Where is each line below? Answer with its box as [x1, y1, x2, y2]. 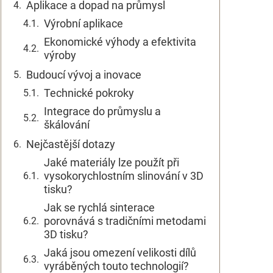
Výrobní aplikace [44, 17, 123, 30]
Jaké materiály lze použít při [44, 156, 179, 169]
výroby [44, 49, 76, 62]
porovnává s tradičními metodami [44, 214, 206, 227]
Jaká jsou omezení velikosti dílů [44, 246, 196, 259]
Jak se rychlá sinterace [44, 201, 155, 214]
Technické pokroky [44, 87, 134, 99]
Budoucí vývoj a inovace [26, 68, 141, 81]
